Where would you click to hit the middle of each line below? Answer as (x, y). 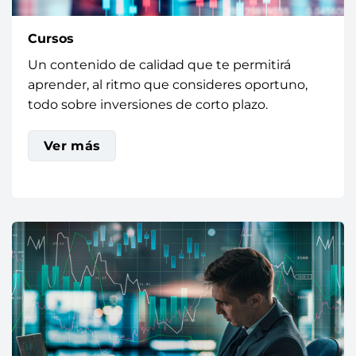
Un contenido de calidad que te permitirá (159, 64)
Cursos (51, 38)
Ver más (72, 146)
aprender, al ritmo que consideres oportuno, (168, 84)
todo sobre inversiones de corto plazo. (148, 104)
